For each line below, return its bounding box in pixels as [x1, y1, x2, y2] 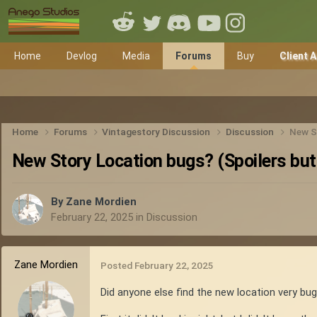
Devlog [67, 50, 97, 62]
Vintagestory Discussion [102, 125, 213, 137]
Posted [100, 260, 134, 272]
